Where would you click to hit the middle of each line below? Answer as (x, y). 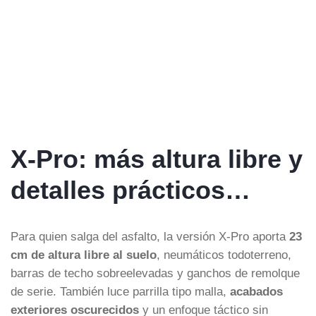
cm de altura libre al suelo (84, 254)
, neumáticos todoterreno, (224, 254)
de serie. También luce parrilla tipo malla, (120, 291)
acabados (256, 291)
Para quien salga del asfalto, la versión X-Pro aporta (150, 236)
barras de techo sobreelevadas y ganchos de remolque (155, 273)
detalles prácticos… (130, 190)
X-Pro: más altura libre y (157, 159)
